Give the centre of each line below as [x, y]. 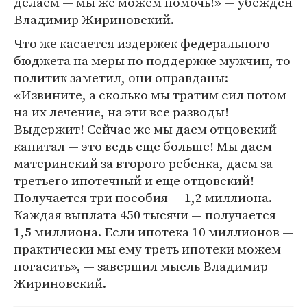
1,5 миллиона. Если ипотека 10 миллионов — [153, 232]
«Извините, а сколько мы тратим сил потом [150, 95]
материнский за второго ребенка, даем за [143, 163]
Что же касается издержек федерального [142, 43]
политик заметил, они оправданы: [121, 77]
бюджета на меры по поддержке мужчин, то [152, 60]
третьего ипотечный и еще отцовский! [134, 180]
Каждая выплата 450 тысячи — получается [145, 214]
